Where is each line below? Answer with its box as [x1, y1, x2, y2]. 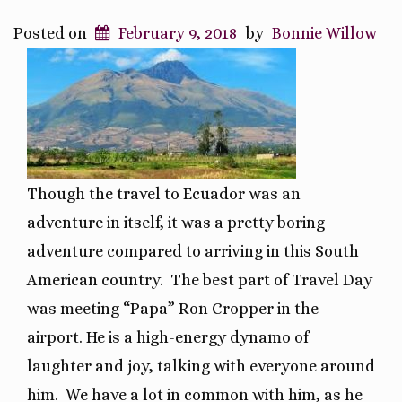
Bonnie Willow [272, 23, 378, 42]
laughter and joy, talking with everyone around [27, 356, 375, 375]
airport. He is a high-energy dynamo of [27, 328, 309, 346]
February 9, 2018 [118, 23, 238, 42]
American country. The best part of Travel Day [27, 270, 372, 289]
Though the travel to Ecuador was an [27, 184, 301, 203]
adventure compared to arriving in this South [27, 241, 359, 260]
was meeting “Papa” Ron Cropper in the [27, 299, 319, 318]
